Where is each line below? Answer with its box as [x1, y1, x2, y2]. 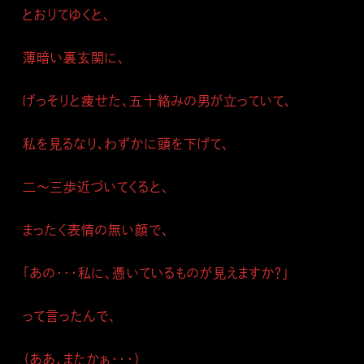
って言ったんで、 [23, 307, 117, 325]
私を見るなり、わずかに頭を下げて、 [23, 135, 229, 153]
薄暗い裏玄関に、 [23, 49, 126, 67]
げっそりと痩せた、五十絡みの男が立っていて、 [23, 92, 292, 110]
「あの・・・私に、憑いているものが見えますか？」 [23, 264, 290, 282]
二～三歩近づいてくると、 [23, 178, 169, 196]
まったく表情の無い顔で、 [23, 221, 169, 239]
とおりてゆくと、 [23, 6, 111, 24]
